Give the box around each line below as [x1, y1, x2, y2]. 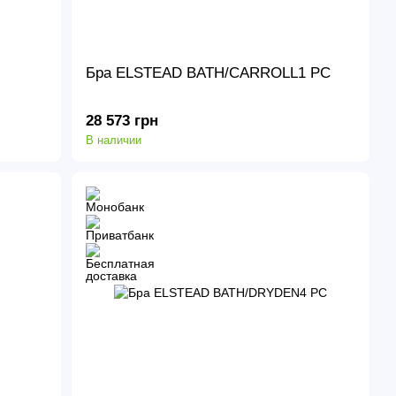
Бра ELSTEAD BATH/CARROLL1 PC [86, 64, 331, 81]
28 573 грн [86, 111, 159, 129]
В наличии [86, 133, 142, 147]
